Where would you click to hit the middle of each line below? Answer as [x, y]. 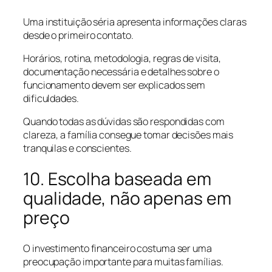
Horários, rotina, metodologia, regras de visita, [122, 58]
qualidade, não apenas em [127, 198]
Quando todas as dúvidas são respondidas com [124, 122]
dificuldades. [51, 98]
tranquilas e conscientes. [77, 148]
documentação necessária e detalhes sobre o [121, 71]
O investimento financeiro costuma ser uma [117, 249]
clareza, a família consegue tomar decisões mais [128, 135]
